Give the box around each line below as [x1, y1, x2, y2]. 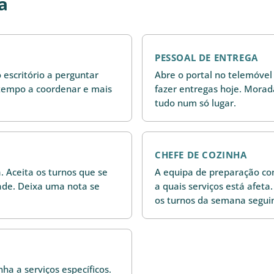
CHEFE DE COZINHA [155, 149, 247, 161]
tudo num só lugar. [155, 96, 236, 109]
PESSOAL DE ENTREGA [155, 51, 258, 64]
